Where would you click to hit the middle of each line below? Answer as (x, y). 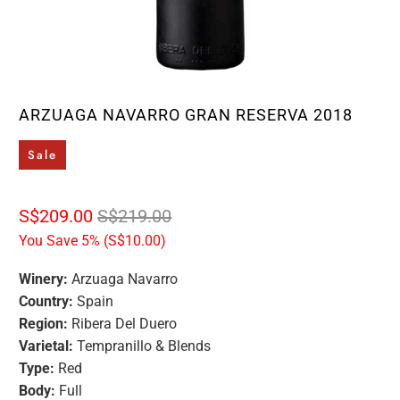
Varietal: (46, 346)
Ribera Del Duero (123, 323)
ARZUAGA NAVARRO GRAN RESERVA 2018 (186, 115)
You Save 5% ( (64, 240)
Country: (46, 301)
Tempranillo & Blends (142, 346)
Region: (44, 323)
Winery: (44, 279)
